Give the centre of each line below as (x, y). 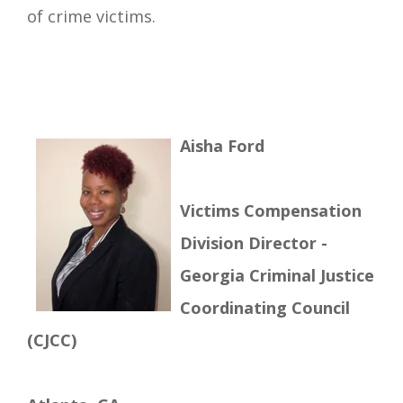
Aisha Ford (224, 145)
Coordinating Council (265, 307)
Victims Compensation (271, 210)
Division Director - (254, 242)
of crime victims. (91, 16)
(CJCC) (54, 340)
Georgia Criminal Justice (277, 275)
